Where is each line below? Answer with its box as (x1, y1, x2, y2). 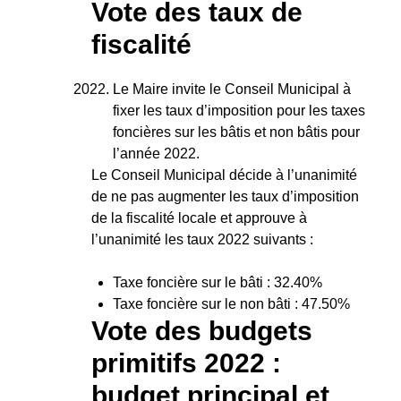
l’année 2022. (113, 145, 200, 161)
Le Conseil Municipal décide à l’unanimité (91, 166, 357, 183)
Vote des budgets (91, 315, 312, 346)
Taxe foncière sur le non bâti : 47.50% (113, 295, 350, 311)
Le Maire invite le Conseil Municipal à (113, 81, 351, 97)
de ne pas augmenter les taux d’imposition (91, 188, 359, 204)
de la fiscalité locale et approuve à (91, 209, 307, 226)
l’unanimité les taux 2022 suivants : (91, 231, 313, 247)
